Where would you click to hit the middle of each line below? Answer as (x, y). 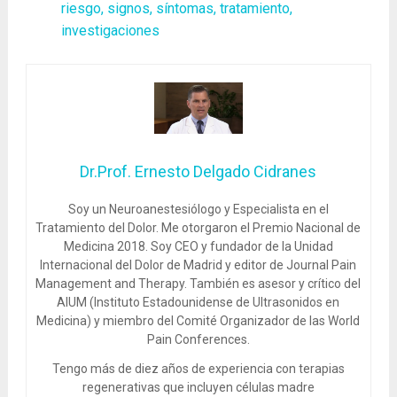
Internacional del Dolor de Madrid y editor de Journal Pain (198, 265)
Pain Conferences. (198, 339)
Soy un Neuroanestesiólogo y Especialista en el (198, 209)
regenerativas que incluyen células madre (198, 387)
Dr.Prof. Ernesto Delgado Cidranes (198, 171)
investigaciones (110, 31)
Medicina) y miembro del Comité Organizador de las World (198, 320)
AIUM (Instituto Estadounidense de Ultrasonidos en (198, 302)
